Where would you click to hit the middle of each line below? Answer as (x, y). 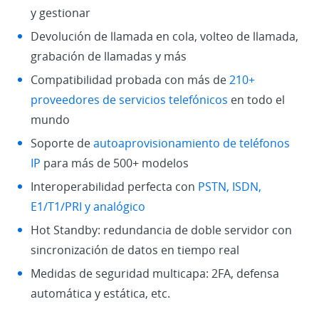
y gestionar (61, 13)
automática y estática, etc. (100, 294)
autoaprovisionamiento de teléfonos (192, 143)
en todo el (256, 100)
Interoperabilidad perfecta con (114, 187)
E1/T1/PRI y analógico (88, 207)
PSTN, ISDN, (230, 187)
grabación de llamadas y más (109, 57)
